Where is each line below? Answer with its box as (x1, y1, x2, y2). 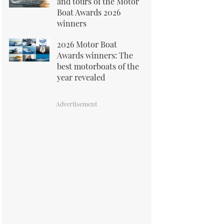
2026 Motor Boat (57, 38, 117, 49)
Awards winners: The (57, 49, 133, 60)
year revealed (57, 71, 105, 82)
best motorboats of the (57, 60, 139, 71)
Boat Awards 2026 (57, 6, 120, 17)
